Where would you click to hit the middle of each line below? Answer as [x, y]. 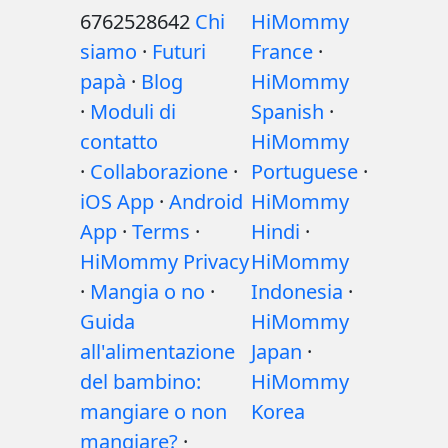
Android [206, 201]
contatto [119, 141]
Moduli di [133, 111]
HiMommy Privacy [164, 261]
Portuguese [304, 171]
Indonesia [297, 291]
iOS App [117, 201]
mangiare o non [153, 411]
